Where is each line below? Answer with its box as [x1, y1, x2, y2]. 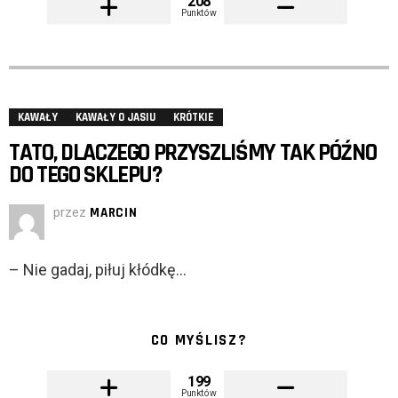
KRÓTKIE [173, 110, 214, 125]
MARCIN [90, 204, 138, 222]
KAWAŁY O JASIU [76, 110, 155, 125]
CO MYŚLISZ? [150, 330, 248, 351]
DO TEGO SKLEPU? [9, 160, 162, 191]
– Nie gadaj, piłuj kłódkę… [9, 260, 187, 280]
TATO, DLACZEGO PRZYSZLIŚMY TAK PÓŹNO [9, 138, 377, 169]
